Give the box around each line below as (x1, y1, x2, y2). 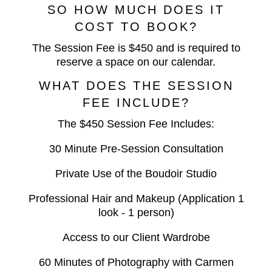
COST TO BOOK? (74, 20, 198, 34)
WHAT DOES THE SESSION (38, 79, 234, 93)
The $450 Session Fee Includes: (58, 118, 214, 131)
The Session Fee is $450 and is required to (32, 42, 240, 55)
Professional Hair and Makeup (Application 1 (28, 192, 244, 205)
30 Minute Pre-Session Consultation (49, 143, 223, 155)
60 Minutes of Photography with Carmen (38, 256, 234, 269)
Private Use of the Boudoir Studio (55, 168, 217, 180)
